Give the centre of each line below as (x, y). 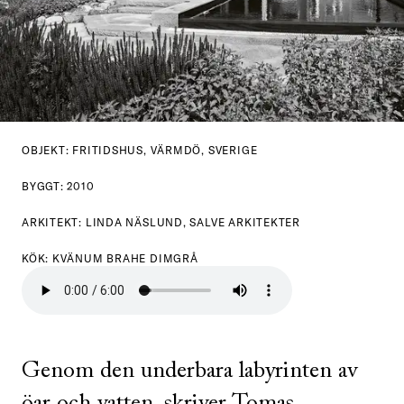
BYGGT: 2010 (58, 186)
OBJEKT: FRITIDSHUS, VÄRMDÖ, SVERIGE (140, 150)
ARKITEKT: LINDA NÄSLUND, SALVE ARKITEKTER (161, 222)
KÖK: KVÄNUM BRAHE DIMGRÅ (110, 258)
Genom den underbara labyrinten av (189, 372)
